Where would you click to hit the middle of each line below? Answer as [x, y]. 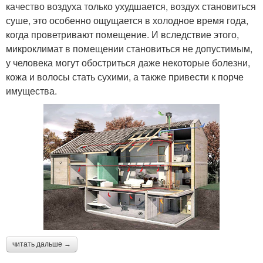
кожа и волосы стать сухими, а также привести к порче [125, 77]
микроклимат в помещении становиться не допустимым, [129, 49]
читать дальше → [42, 245]
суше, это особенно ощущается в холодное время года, [127, 21]
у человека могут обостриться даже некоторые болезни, [128, 63]
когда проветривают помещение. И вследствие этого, [122, 35]
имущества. [31, 91]
